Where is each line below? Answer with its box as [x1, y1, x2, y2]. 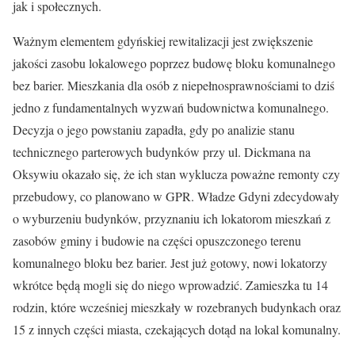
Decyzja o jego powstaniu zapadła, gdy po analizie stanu [13, 121, 295, 138]
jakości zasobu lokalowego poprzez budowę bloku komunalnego [13, 55, 335, 71]
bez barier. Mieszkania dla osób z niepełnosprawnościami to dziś [13, 77, 334, 94]
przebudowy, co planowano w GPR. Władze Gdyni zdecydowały [13, 188, 339, 204]
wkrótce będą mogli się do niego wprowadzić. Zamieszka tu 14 [13, 277, 328, 293]
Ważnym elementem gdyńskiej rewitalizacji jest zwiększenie [13, 32, 313, 49]
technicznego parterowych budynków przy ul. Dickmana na [13, 143, 311, 160]
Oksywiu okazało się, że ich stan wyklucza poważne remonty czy [13, 166, 340, 182]
